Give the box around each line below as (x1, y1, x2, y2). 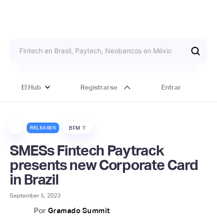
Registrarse (80, 83, 117, 91)
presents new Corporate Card (10, 156, 198, 173)
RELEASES (30, 124, 56, 130)
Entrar (161, 83, 181, 91)
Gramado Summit (47, 206, 110, 215)
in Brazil (10, 171, 59, 188)
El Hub (21, 83, 42, 91)
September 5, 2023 (10, 192, 61, 199)
